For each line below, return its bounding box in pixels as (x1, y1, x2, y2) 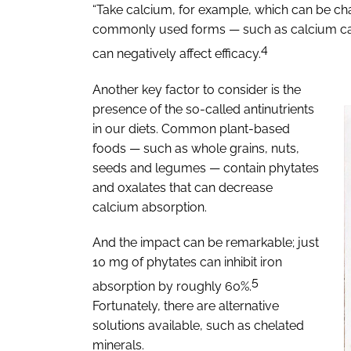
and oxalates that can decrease (92, 179, 273, 195)
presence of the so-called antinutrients (92, 101, 314, 117)
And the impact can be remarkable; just (92, 234, 319, 250)
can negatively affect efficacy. (92, 46, 261, 62)
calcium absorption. (92, 199, 207, 215)
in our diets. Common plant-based (92, 121, 290, 136)
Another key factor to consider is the (92, 81, 301, 97)
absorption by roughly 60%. (92, 278, 251, 294)
